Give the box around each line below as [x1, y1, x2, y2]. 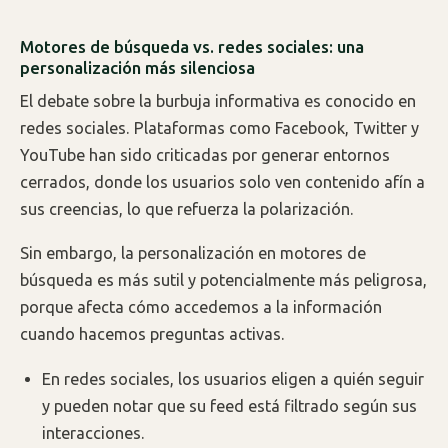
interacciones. [42, 423, 146, 442]
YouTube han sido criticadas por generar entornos [20, 145, 390, 164]
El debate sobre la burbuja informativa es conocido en [20, 91, 416, 110]
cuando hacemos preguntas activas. [20, 325, 285, 344]
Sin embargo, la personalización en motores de [20, 244, 366, 263]
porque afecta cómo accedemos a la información [20, 298, 382, 317]
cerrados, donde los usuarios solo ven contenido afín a [20, 172, 425, 191]
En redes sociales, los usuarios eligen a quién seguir [42, 369, 425, 388]
